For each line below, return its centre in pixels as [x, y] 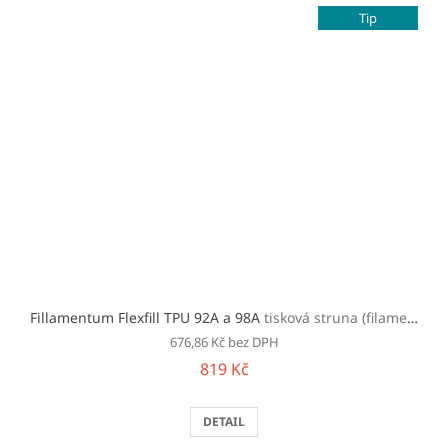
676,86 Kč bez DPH [224, 341]
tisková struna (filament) [335, 317]
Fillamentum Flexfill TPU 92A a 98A [147, 317]
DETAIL [224, 421]
